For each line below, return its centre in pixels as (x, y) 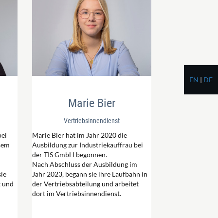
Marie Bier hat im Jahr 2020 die (80, 135)
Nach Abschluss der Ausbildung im (85, 164)
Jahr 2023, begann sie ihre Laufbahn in (90, 174)
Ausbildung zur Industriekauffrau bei (88, 145)
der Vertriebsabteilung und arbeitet (85, 184)
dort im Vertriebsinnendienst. (77, 194)
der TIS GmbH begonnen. (70, 155)
